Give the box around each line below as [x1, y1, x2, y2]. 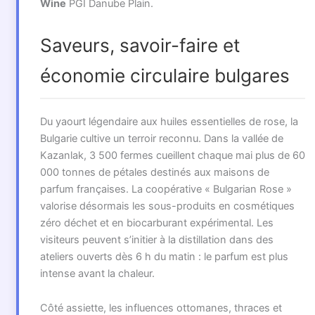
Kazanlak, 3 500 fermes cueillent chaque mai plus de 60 [39, 148, 305, 162]
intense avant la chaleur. [39, 266, 155, 280]
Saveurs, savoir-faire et [39, 34, 240, 56]
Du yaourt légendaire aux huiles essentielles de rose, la [39, 115, 298, 128]
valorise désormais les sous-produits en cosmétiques [39, 199, 295, 212]
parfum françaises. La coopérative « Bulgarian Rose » [39, 182, 292, 195]
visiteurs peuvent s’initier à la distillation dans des [39, 233, 274, 246]
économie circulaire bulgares [39, 64, 290, 86]
